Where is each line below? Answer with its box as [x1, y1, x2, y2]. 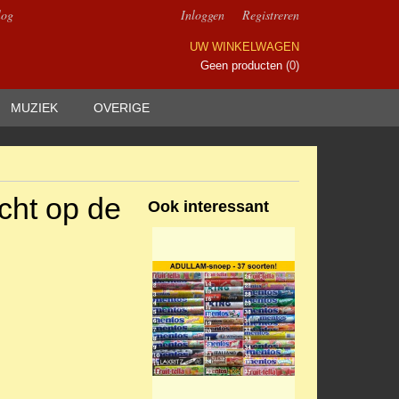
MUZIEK [11, 101, 58, 115]
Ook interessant [148, 198, 269, 216]
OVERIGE [94, 101, 150, 115]
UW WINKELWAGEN [190, 40, 299, 53]
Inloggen [181, 6, 224, 23]
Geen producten [200, 59, 286, 72]
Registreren [242, 6, 299, 23]
